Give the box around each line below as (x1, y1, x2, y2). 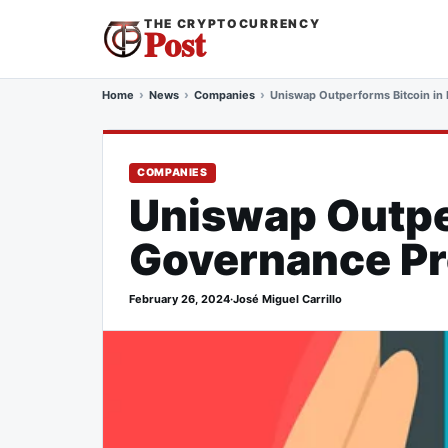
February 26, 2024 (129, 292, 230, 306)
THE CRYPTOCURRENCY (144, 16, 321, 31)
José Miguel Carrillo (233, 292, 342, 306)
